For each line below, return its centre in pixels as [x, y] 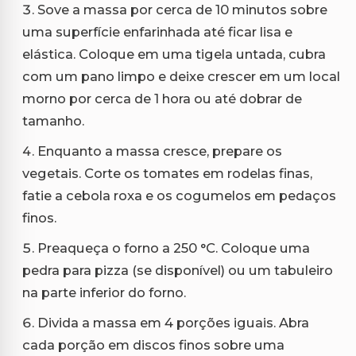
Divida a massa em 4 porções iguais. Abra [173, 323]
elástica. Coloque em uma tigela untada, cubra [174, 54]
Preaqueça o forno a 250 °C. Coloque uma [174, 248]
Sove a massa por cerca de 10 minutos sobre [182, 10]
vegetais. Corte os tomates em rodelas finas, [167, 174]
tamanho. [53, 121]
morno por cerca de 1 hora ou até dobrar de [162, 99]
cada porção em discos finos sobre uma [153, 345]
